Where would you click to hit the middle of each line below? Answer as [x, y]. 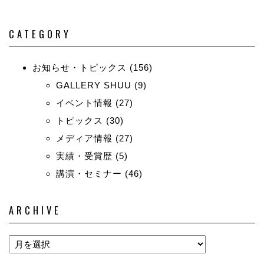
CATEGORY [40, 34]
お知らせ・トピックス [80, 67]
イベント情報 [84, 103]
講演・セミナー [89, 173]
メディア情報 [84, 138]
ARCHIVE [35, 210]
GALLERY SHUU [94, 85]
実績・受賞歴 [84, 156]
